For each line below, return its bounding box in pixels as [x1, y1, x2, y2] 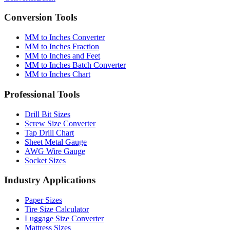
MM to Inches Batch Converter [25, 79, 126, 88]
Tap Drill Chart [25, 146, 74, 155]
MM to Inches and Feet [25, 69, 100, 79]
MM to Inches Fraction [25, 60, 99, 69]
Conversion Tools [4, 30, 77, 41]
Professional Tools [4, 106, 80, 118]
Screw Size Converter [25, 137, 95, 146]
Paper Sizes [25, 214, 62, 222]
